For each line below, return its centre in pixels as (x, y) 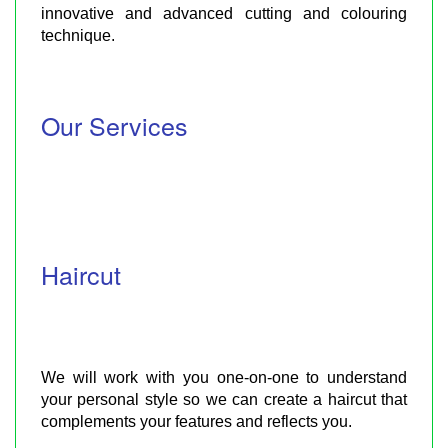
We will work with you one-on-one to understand (224, 377)
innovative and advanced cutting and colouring (224, 13)
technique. (78, 35)
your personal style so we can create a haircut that (224, 399)
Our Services (114, 124)
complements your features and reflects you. (196, 421)
